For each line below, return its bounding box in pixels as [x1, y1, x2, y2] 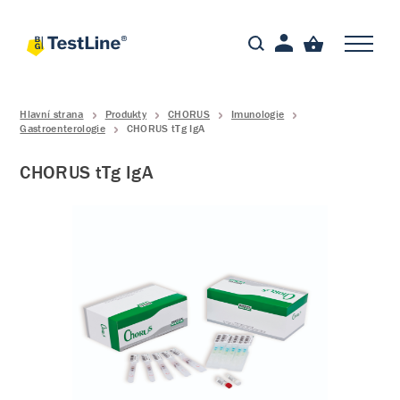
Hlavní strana [20, 107, 84, 121]
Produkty [104, 107, 147, 121]
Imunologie [231, 107, 285, 121]
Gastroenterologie [20, 121, 105, 135]
